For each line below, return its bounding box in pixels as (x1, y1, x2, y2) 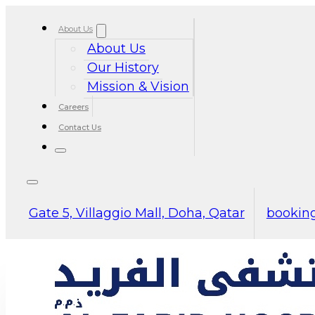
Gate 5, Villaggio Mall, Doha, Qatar (28, 205, 245, 221)
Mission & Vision (86, 78, 189, 94)
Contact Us (58, 122, 101, 132)
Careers (58, 101, 89, 112)
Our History (86, 59, 159, 75)
